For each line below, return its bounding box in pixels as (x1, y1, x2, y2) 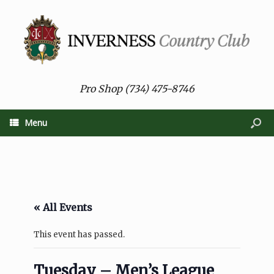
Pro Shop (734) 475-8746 (80, 83, 194, 95)
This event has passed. (34, 229, 125, 240)
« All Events (34, 201, 92, 214)
